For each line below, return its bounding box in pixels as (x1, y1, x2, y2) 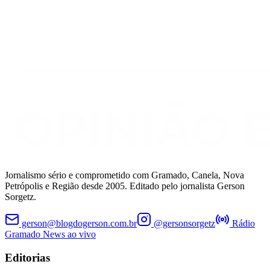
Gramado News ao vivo (5, 228, 96, 239)
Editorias (5, 251, 50, 264)
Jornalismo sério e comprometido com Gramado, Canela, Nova (5, 169, 244, 180)
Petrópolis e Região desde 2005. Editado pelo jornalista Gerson (5, 180, 245, 191)
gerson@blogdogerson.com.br (19, 218, 137, 228)
